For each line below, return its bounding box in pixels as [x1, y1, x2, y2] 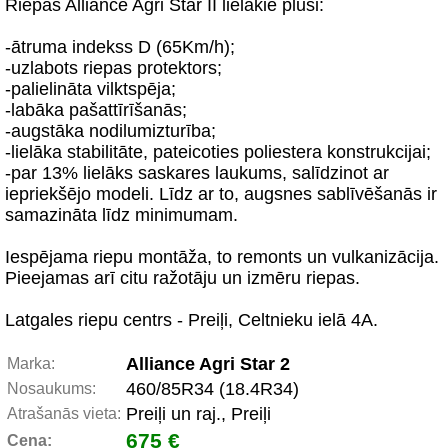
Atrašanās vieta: [7, 405, 121, 422]
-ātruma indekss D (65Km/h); [5, 37, 235, 57]
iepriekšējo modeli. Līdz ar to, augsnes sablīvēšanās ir [5, 184, 437, 204]
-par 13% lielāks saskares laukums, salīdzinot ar [5, 163, 389, 183]
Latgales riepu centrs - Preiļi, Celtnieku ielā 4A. [5, 310, 378, 330]
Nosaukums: [7, 380, 96, 397]
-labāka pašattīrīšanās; [5, 100, 187, 120]
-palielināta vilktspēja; [5, 79, 176, 99]
